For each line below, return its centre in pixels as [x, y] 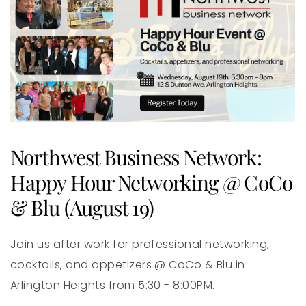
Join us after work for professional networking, [140, 244]
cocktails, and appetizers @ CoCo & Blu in [128, 265]
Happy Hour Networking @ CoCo [151, 182]
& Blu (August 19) [82, 208]
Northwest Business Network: [136, 157]
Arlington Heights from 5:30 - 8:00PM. [113, 285]
